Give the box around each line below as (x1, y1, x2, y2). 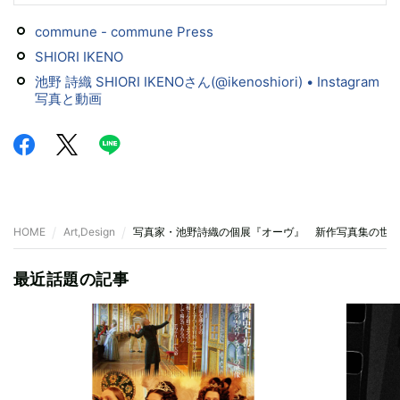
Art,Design (63, 225, 115, 238)
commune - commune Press (35, 23, 213, 40)
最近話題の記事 (13, 270, 129, 288)
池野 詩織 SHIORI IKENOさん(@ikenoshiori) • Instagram (35, 73, 379, 90)
